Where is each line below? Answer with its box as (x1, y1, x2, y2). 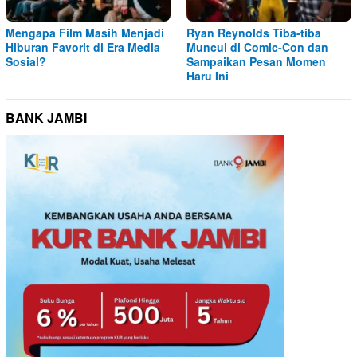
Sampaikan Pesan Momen (186, 53, 326, 69)
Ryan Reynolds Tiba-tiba (186, 24, 321, 41)
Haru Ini (186, 67, 229, 84)
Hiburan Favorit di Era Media (6, 38, 160, 55)
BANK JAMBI (6, 108, 87, 127)
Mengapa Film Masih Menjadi (6, 24, 164, 41)
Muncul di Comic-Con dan (186, 38, 328, 55)
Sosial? (6, 53, 46, 69)
